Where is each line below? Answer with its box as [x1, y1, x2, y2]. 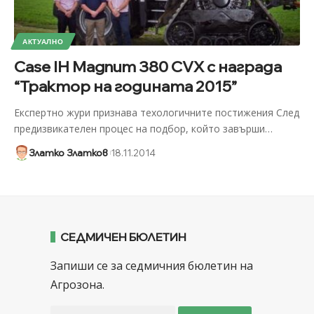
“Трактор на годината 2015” [13, 76, 237, 96]
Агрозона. [50, 276, 104, 292]
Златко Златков [28, 146, 108, 158]
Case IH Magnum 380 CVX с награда [13, 56, 282, 76]
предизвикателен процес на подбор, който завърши [13, 121, 265, 135]
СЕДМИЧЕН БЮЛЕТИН [60, 229, 186, 244]
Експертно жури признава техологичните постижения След [13, 105, 299, 119]
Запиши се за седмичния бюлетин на [50, 257, 253, 273]
